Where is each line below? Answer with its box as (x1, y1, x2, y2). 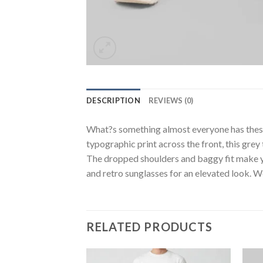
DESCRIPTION (86, 96, 140, 105)
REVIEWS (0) (148, 96, 194, 105)
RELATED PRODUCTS (86, 219, 213, 234)
